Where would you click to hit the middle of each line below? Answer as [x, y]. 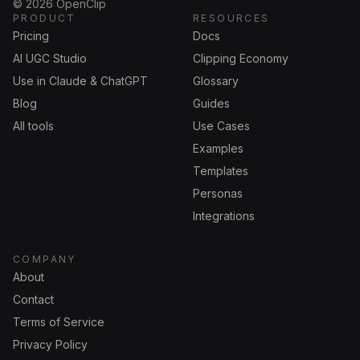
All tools [33, 126]
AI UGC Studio [50, 58]
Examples [218, 148]
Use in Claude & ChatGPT [80, 81]
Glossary [216, 81]
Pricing [31, 36]
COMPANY [45, 259]
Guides [211, 103]
